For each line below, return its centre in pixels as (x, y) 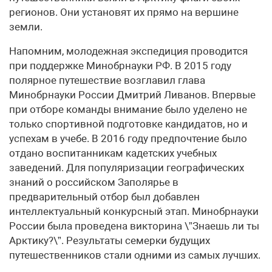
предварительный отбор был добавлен (104, 197)
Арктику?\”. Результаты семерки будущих (110, 241)
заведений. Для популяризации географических (127, 168)
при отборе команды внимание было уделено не (128, 110)
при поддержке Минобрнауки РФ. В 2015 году (120, 66)
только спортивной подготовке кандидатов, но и (128, 124)
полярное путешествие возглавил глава (107, 80)
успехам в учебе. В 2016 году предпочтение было (128, 139)
